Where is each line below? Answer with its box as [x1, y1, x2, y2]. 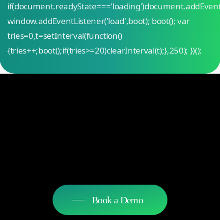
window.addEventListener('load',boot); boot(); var [7, 15, 190, 27]
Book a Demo [91, 194, 143, 205]
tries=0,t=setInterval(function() [7, 29, 123, 41]
